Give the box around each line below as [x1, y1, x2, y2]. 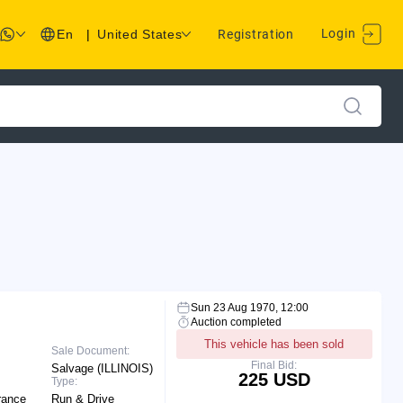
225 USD [237, 369, 310, 390]
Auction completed [190, 315, 282, 328]
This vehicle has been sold [204, 336, 345, 351]
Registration [218, 27, 294, 42]
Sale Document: [51, 344, 130, 357]
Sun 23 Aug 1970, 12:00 [190, 300, 309, 314]
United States [97, 27, 183, 42]
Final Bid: [251, 358, 298, 372]
